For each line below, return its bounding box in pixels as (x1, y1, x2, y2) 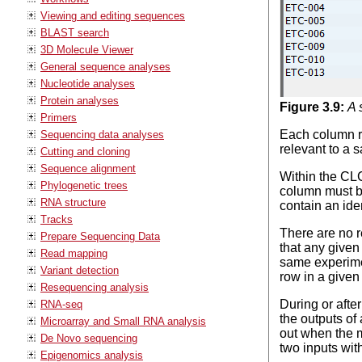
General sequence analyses (40, 60, 170, 73)
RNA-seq (40, 297, 82, 310)
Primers (40, 111, 77, 124)
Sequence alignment (40, 162, 136, 175)
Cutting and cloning (40, 145, 130, 158)
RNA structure (40, 196, 106, 208)
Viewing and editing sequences (40, 9, 185, 22)
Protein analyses (40, 94, 119, 107)
